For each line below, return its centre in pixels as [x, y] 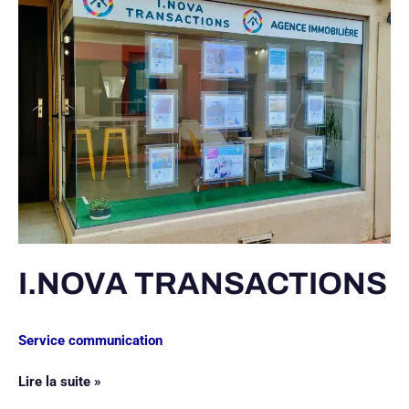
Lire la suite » [60, 381]
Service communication [90, 341]
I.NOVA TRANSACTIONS [203, 284]
